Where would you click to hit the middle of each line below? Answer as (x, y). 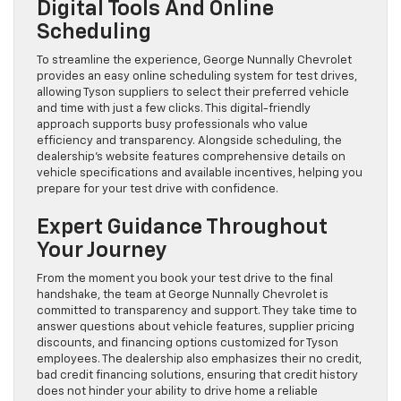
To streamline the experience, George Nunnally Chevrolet (194, 60)
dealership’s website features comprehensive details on (191, 157)
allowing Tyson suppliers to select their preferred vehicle (193, 92)
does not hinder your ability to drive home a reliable (177, 391)
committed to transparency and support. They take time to (197, 311)
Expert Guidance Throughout (182, 227)
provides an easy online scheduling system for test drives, (197, 76)
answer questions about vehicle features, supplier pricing (196, 327)
